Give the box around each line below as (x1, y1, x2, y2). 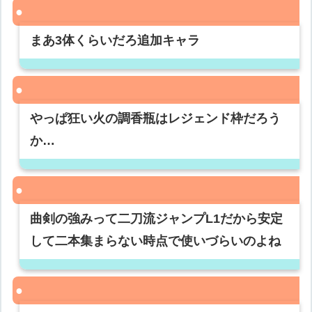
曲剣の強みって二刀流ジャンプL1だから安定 (30, 212, 283, 226)
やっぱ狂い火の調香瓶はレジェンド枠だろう (30, 111, 281, 126)
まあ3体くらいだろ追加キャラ (30, 33, 201, 48)
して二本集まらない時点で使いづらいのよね (30, 234, 281, 249)
